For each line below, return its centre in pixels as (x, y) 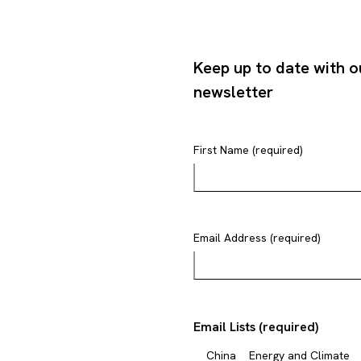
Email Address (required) (257, 238)
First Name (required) (248, 150)
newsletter (233, 92)
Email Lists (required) (256, 327)
